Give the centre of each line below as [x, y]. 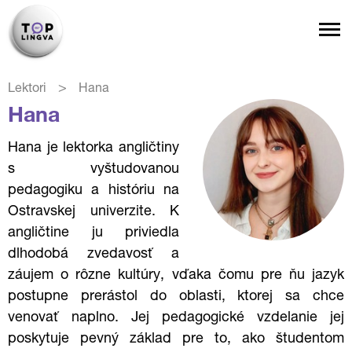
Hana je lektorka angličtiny [93, 148]
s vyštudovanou [93, 170]
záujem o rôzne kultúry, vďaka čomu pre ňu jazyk [176, 276]
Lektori [27, 90]
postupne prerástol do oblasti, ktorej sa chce [176, 297]
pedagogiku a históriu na [93, 191]
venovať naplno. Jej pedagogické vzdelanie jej [176, 318]
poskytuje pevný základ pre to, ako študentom [176, 339]
